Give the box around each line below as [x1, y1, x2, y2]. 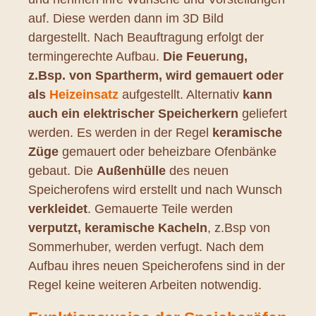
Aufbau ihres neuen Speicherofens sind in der [28, 258, 285, 273]
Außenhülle [97, 163, 166, 178]
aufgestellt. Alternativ [119, 87, 243, 102]
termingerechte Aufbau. [28, 49, 163, 63]
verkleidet [28, 201, 87, 216]
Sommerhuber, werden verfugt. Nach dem [28, 239, 264, 254]
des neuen [166, 163, 229, 178]
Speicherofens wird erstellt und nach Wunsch [28, 182, 282, 197]
